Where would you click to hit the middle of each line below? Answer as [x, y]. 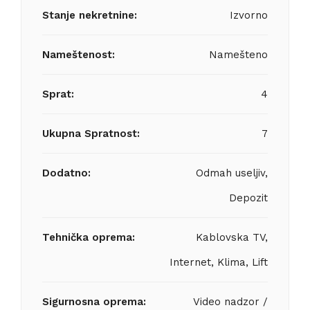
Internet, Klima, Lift [219, 262]
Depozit [248, 198]
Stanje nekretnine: [90, 15]
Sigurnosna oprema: [94, 302]
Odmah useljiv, [232, 173]
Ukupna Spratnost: [91, 134]
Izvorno [249, 15]
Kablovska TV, [232, 237]
